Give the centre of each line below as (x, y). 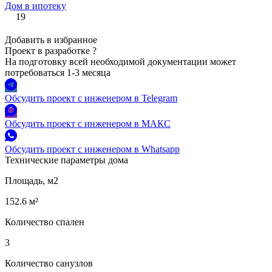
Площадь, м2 (32, 181)
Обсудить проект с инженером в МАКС (88, 124)
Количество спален (45, 222)
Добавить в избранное (51, 40)
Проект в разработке (47, 51)
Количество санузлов (49, 263)
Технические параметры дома (66, 160)
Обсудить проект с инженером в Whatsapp (92, 149)
